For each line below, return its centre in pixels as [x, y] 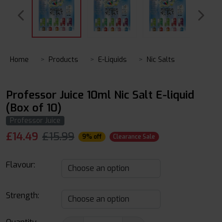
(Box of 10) [34, 108]
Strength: [23, 195]
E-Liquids [112, 60]
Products [63, 60]
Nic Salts [161, 60]
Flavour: [21, 165]
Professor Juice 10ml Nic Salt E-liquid [100, 95]
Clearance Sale [134, 137]
